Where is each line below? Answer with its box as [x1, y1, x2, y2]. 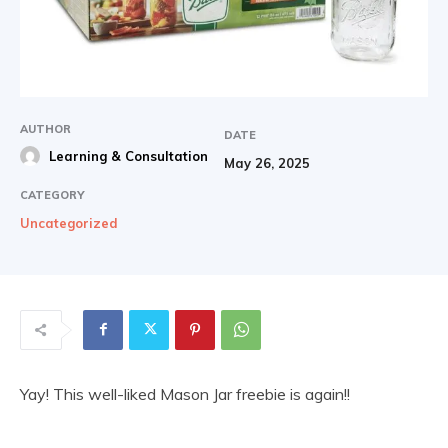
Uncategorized [20, 214, 118, 231]
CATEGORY [20, 187, 84, 202]
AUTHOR [20, 121, 71, 136]
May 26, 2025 [224, 154, 310, 171]
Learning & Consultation [49, 147, 208, 164]
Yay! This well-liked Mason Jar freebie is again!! [20, 383, 350, 404]
